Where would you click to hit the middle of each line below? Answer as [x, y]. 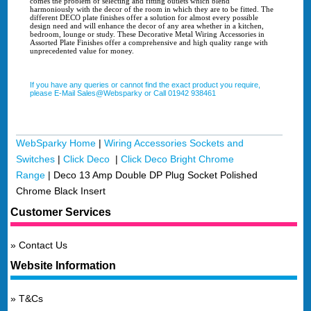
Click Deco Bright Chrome [178, 159]
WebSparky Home [56, 143]
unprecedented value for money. [82, 51]
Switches [36, 159]
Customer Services [61, 212]
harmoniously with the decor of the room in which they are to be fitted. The [151, 9]
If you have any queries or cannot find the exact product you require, [145, 85]
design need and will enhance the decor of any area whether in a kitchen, [146, 26]
